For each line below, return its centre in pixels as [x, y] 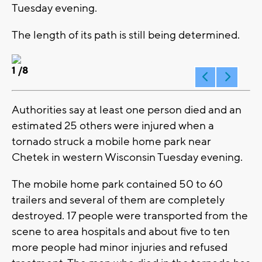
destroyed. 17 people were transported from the [130, 216]
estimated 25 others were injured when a [113, 125]
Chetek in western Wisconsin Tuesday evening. [127, 157]
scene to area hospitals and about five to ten [121, 231]
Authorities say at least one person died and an [127, 110]
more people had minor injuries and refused [120, 247]
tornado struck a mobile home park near [111, 141]
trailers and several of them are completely [118, 200]
